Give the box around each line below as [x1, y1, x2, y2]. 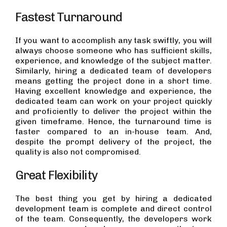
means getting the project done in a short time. [15, 76, 212, 86]
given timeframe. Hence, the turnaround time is [15, 117, 212, 126]
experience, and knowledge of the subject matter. [15, 56, 212, 65]
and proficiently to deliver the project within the [15, 106, 212, 116]
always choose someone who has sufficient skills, [15, 46, 212, 55]
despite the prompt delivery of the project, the [15, 137, 212, 146]
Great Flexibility [15, 168, 98, 182]
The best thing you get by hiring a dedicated [15, 194, 212, 203]
